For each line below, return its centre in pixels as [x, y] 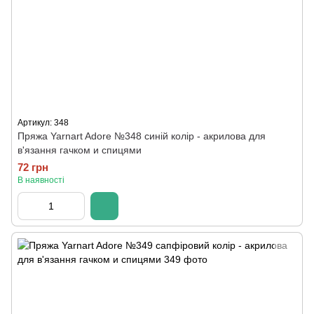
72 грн [33, 167]
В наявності [41, 180]
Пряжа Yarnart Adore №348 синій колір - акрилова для [142, 136]
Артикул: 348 [43, 123]
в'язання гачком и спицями [80, 150]
